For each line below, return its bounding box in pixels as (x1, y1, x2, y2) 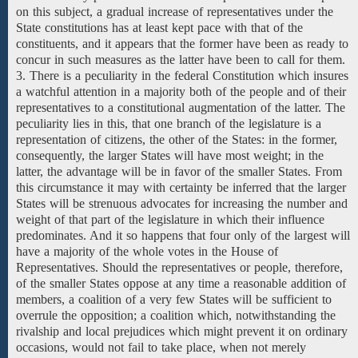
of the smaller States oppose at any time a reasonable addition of (16, 276, 346, 290)
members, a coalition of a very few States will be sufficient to (16, 292, 332, 306)
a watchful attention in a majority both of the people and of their (16, 85, 346, 98)
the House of (212, 245, 278, 258)
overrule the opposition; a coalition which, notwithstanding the (16, 308, 336, 322)
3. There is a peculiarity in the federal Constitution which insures (16, 69, 348, 82)
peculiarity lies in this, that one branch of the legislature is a (16, 117, 321, 130)
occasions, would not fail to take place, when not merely (16, 340, 306, 354)
